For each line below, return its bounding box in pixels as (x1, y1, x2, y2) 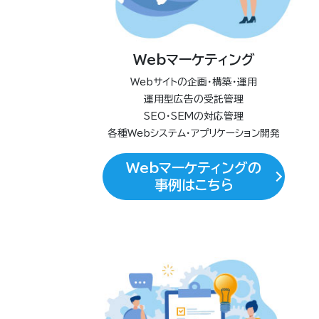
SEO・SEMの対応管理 (144, 111, 244, 122)
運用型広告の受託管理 (144, 94, 244, 105)
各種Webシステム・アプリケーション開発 (108, 128, 280, 139)
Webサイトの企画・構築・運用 (130, 77, 257, 88)
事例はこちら (154, 178, 234, 192)
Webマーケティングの (126, 161, 261, 175)
